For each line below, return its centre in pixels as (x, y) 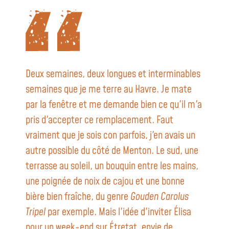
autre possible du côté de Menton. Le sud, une (112, 151)
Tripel (36, 212)
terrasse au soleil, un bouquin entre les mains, (112, 166)
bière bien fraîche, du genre (78, 197)
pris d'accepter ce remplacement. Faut (99, 120)
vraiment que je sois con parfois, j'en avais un (110, 136)
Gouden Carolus (159, 197)
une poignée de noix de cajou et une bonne (105, 182)
